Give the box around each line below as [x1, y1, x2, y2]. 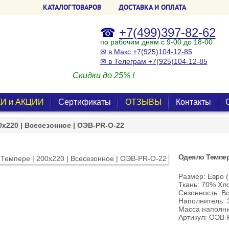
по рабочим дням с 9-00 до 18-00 [100, 38, 213, 46]
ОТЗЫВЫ [125, 98, 162, 106]
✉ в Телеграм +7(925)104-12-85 [100, 57, 208, 65]
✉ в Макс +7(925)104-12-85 [100, 48, 192, 56]
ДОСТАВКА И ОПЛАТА [119, 3, 186, 12]
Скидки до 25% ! [72, 71, 134, 80]
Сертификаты [58, 98, 111, 106]
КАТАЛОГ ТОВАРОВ [43, 3, 101, 12]
